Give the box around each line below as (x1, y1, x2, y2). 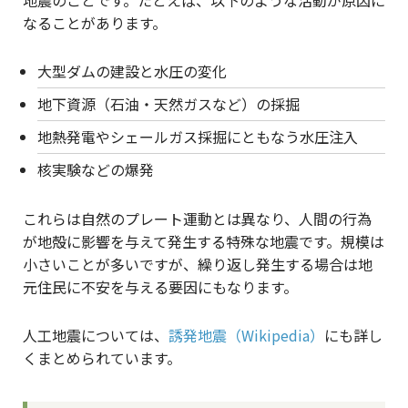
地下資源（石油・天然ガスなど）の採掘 (37, 93, 300, 116)
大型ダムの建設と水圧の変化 (37, 60, 227, 83)
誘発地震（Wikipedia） (168, 324, 324, 347)
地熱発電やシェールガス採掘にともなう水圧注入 (37, 126, 358, 148)
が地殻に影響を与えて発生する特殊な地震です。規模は (23, 230, 384, 253)
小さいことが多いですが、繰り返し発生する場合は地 (23, 253, 372, 276)
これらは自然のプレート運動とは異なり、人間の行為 (23, 208, 372, 230)
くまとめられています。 (23, 347, 181, 370)
